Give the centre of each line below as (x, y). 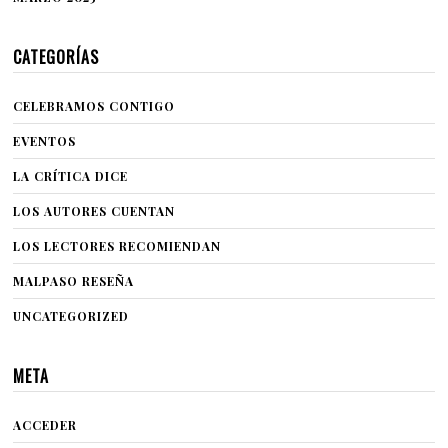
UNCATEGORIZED (71, 316)
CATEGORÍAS (56, 57)
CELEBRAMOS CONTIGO (94, 106)
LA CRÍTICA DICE (71, 176)
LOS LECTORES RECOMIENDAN (117, 246)
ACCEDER (45, 425)
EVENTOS (45, 141)
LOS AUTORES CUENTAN (94, 211)
